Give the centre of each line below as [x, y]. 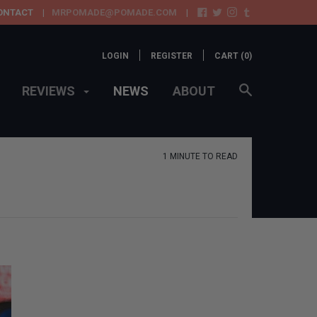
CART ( [229, 56]
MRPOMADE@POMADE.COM [114, 12]
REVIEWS [50, 91]
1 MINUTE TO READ [200, 157]
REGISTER [172, 56]
